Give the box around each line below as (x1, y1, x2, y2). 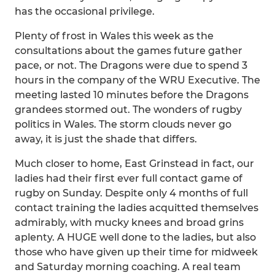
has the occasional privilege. (15, 6, 155, 17)
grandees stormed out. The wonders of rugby (15, 104, 242, 115)
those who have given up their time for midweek (15, 246, 258, 258)
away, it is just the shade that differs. (15, 133, 197, 145)
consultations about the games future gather (15, 45, 242, 56)
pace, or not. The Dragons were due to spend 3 (15, 60, 247, 71)
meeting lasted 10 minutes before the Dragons (15, 89, 249, 101)
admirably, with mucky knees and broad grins (15, 217, 244, 228)
